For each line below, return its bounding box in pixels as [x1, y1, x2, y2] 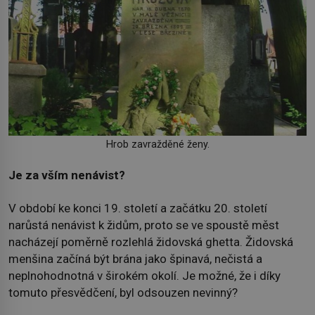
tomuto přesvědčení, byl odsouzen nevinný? [8, 285, 238, 300]
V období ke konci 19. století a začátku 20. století [8, 200, 267, 215]
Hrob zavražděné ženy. [105, 138, 210, 150]
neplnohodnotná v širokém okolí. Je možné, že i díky [8, 268, 281, 283]
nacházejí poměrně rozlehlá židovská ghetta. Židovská [8, 234, 293, 249]
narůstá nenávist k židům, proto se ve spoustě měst [8, 217, 279, 232]
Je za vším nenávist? [8, 168, 125, 183]
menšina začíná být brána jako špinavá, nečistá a [8, 251, 262, 266]
